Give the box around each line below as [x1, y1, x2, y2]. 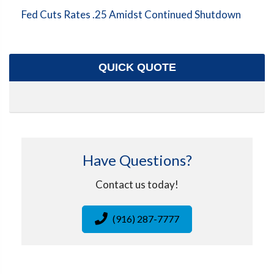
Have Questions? [82, 150, 192, 169]
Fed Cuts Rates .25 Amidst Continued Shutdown [21, 7, 241, 21]
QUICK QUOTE [98, 61, 176, 73]
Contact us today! [95, 177, 179, 191]
